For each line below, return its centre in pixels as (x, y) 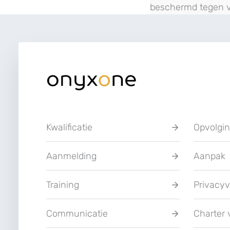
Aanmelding (71, 156)
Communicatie (77, 213)
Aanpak (209, 156)
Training (63, 185)
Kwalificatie (69, 127)
